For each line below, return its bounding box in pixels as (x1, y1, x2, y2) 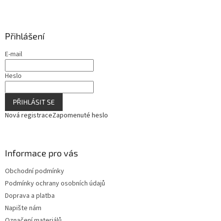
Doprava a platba (5, 191, 55, 201)
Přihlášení (5, 31, 44, 42)
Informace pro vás (5, 147, 78, 159)
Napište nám (5, 203, 41, 214)
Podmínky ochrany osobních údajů (5, 179, 105, 189)
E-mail (5, 49, 22, 60)
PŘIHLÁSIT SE (13, 98, 55, 107)
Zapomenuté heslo (52, 110, 108, 121)
